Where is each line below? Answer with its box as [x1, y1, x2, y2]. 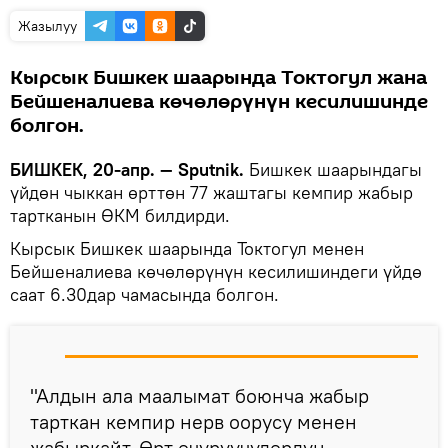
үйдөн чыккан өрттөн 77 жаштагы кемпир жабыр [10, 180, 413, 204]
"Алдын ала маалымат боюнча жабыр [30, 382, 369, 408]
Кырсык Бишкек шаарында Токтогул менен [10, 236, 364, 260]
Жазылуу [18, 16, 77, 35]
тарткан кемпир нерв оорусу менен [30, 408, 357, 434]
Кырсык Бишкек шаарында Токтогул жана [10, 63, 427, 92]
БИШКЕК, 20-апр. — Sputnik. [10, 157, 244, 181]
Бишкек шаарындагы [244, 157, 422, 181]
